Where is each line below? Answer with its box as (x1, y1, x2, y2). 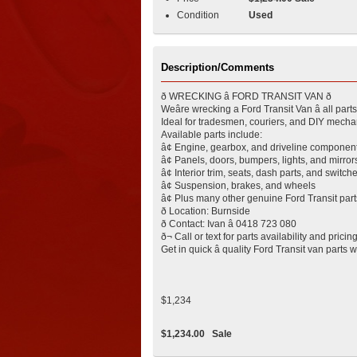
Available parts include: (161, 129, 262, 140)
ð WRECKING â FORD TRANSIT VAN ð (161, 91, 331, 102)
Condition (177, 10, 219, 21)
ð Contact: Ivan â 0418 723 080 (161, 218, 296, 229)
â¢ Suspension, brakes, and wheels (161, 180, 316, 191)
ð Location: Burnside (161, 206, 250, 217)
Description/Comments (161, 61, 274, 73)
